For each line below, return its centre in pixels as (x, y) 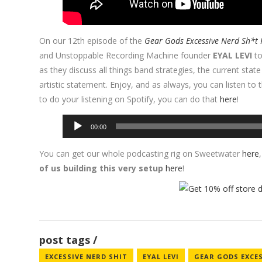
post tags (65, 239)
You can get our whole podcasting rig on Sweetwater (141, 153)
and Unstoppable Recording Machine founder (126, 55)
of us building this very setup (101, 168)
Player (74, 136)
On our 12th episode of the (92, 40)
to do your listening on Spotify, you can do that (130, 99)
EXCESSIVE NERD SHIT (87, 256)
